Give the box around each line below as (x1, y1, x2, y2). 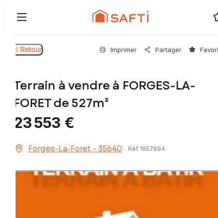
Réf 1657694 (128, 145, 165, 153)
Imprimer (110, 46, 137, 54)
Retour (20, 45, 42, 54)
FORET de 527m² (14, 94, 109, 112)
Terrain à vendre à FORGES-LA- (14, 77, 196, 94)
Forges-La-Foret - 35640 (28, 143, 122, 155)
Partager (155, 46, 182, 54)
